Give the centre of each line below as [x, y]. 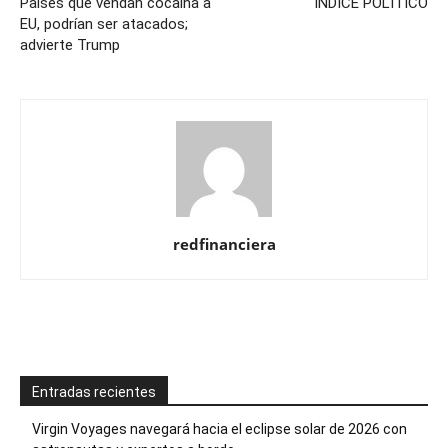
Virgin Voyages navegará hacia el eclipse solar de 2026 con [219, 429]
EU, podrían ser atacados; [104, 24]
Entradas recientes [94, 392]
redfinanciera [224, 244]
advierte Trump [70, 45]
